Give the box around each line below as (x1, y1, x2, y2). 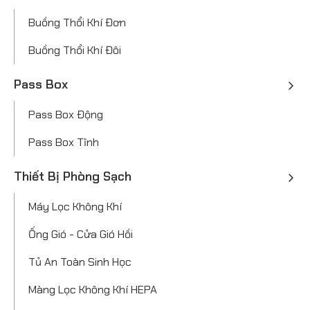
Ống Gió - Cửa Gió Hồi (28, 227, 133, 242)
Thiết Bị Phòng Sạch (14, 168, 131, 185)
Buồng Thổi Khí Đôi (28, 43, 121, 58)
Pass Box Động (28, 107, 103, 122)
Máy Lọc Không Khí (28, 199, 122, 215)
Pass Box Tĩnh (28, 135, 99, 150)
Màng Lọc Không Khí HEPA (28, 282, 157, 298)
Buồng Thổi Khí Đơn (28, 15, 126, 30)
